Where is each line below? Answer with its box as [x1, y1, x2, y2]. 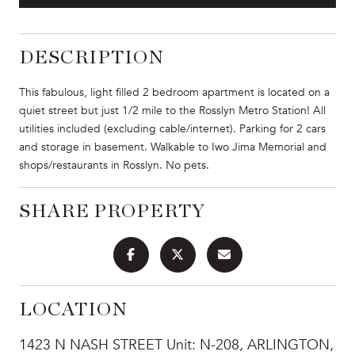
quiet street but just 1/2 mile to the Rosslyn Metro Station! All [19, 103, 326, 117]
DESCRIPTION [19, 48, 164, 67]
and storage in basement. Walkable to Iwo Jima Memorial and [19, 139, 326, 154]
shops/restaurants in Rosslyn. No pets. [19, 158, 209, 172]
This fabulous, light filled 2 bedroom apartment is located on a [19, 85, 330, 99]
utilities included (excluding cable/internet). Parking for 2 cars [19, 121, 326, 136]
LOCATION [19, 300, 128, 319]
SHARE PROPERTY [19, 201, 205, 221]
